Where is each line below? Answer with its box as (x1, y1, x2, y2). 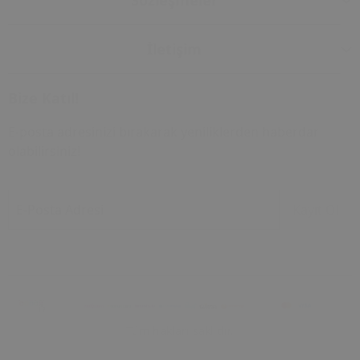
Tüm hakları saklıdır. (126, 323, 234, 338)
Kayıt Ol (292, 201, 339, 219)
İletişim (147, 39, 202, 59)
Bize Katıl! (8, 88, 79, 108)
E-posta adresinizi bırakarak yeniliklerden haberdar (8, 123, 319, 141)
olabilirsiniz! (8, 142, 80, 161)
